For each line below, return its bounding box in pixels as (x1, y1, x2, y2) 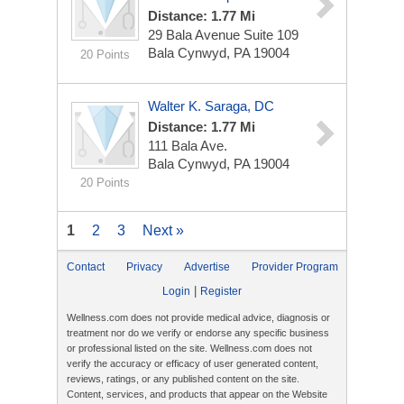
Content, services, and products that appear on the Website (67, 389, 327, 399)
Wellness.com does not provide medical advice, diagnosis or (67, 312, 330, 323)
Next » (142, 223, 184, 238)
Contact (67, 261, 105, 273)
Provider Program (252, 261, 338, 273)
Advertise (184, 261, 230, 273)
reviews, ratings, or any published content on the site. (67, 373, 299, 384)
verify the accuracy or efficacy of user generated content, (67, 358, 318, 369)
